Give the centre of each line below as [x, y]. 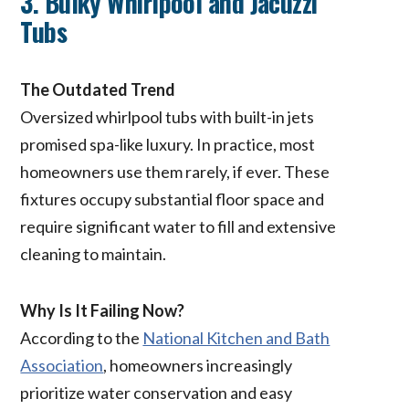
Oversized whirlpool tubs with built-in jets [168, 116]
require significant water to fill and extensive [178, 226]
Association [62, 365]
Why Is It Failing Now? [103, 310]
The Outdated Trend [98, 89]
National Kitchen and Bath [236, 337]
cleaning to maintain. [94, 253]
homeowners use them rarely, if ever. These [175, 171]
